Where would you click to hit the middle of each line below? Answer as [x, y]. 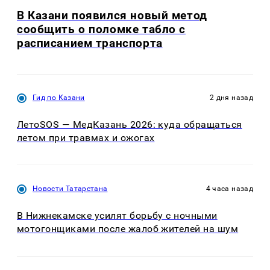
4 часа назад [229, 189]
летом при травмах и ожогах [86, 137]
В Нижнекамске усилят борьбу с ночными [117, 216]
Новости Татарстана [70, 189]
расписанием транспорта [90, 43]
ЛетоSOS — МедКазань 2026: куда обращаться [130, 124]
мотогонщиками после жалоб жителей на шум [128, 229]
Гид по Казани [59, 97]
